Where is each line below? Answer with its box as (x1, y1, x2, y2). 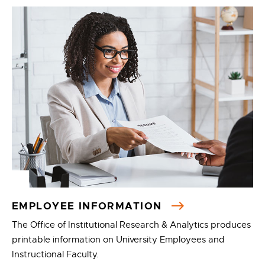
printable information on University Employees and (12, 234, 225, 245)
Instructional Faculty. (12, 249, 99, 260)
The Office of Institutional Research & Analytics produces (12, 219, 251, 230)
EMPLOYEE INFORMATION (12, 199, 166, 212)
